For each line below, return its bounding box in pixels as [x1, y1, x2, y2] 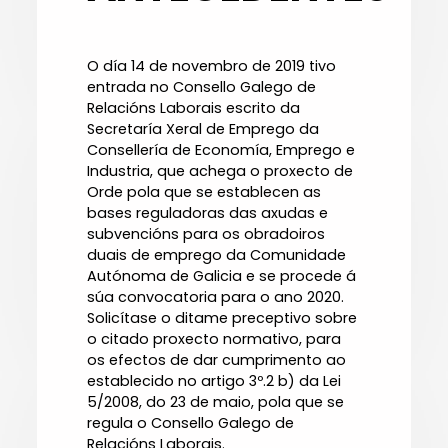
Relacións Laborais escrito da [87, 98, 301, 119]
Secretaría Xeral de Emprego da [87, 119, 320, 140]
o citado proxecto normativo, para [87, 329, 342, 350]
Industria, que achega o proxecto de [87, 161, 354, 182]
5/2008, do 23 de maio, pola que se [87, 392, 345, 413]
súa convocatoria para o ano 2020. [87, 287, 345, 308]
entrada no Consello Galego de [87, 77, 317, 98]
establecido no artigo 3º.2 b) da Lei [87, 371, 342, 392]
